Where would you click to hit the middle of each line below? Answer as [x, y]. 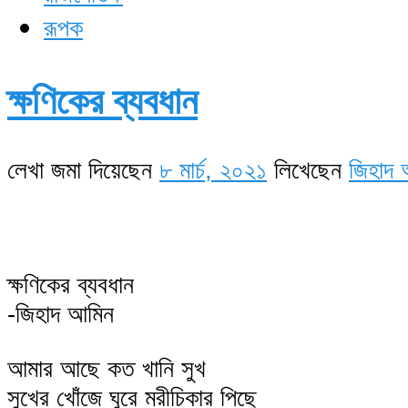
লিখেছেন [308, 170]
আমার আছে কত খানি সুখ [107, 368]
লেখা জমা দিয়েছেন [83, 170]
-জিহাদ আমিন [61, 314]
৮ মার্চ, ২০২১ [213, 170]
